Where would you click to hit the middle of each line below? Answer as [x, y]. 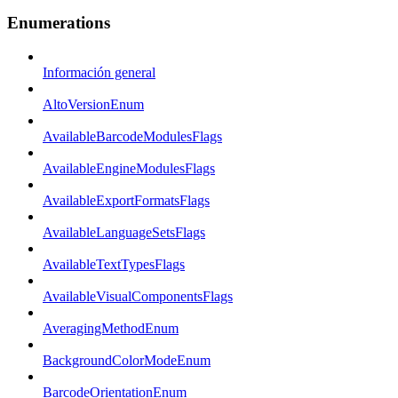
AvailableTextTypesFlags [114, 265]
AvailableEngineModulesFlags [129, 169]
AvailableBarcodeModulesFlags [132, 137]
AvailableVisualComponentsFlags [138, 297]
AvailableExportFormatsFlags [126, 201]
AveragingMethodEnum [111, 329]
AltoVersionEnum [93, 105]
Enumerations [59, 22]
